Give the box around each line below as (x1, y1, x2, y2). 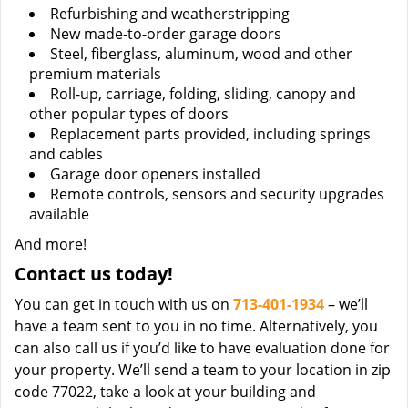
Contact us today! (15, 261, 173, 286)
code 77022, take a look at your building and (15, 382, 316, 402)
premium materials (29, 64, 161, 84)
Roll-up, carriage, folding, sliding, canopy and (50, 84, 356, 104)
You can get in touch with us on (15, 294, 233, 314)
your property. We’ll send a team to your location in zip (15, 360, 391, 380)
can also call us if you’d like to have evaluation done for (15, 338, 390, 358)
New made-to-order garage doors (50, 24, 281, 44)
